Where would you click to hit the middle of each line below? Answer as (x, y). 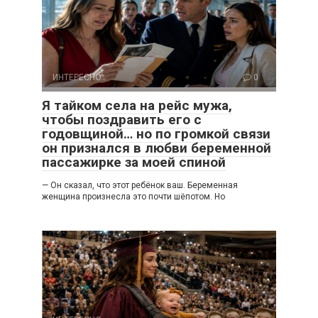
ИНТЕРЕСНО (77, 77)
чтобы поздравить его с (122, 119)
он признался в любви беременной (157, 148)
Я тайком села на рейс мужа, (137, 105)
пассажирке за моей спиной (134, 162)
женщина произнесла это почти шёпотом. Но (133, 196)
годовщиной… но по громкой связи (156, 133)
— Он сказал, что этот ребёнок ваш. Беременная (140, 185)
